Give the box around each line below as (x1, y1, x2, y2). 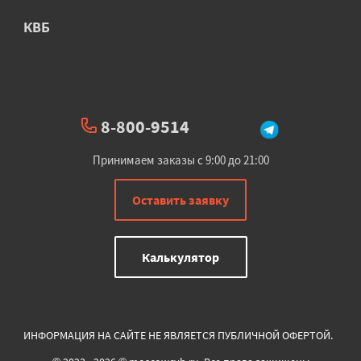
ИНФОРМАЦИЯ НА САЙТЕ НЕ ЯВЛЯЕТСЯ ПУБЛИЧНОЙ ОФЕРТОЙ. (23, 327, 333, 342)
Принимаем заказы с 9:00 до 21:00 (92, 151, 269, 168)
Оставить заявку (132, 191, 229, 208)
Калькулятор (142, 248, 219, 265)
